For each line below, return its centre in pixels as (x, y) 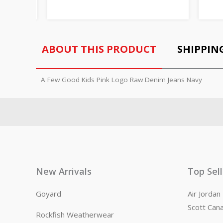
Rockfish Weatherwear (75, 215)
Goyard (49, 194)
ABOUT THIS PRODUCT (99, 49)
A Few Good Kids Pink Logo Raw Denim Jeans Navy (121, 79)
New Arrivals (64, 171)
